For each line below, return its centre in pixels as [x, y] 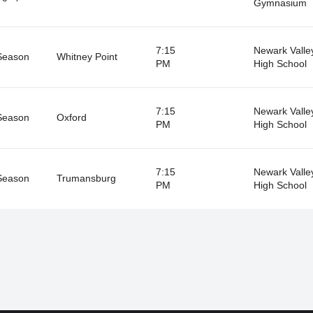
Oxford [71, 117]
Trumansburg [86, 178]
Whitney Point [87, 56]
